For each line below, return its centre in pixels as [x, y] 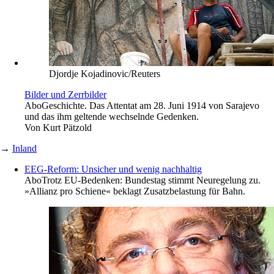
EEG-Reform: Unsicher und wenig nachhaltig [113, 169]
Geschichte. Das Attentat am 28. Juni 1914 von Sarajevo [150, 106]
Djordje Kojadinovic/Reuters [105, 74]
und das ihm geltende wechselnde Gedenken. [112, 117]
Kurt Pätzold [67, 128]
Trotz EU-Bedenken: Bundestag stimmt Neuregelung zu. [151, 180]
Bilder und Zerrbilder [65, 95]
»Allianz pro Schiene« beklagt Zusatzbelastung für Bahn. [135, 191]
